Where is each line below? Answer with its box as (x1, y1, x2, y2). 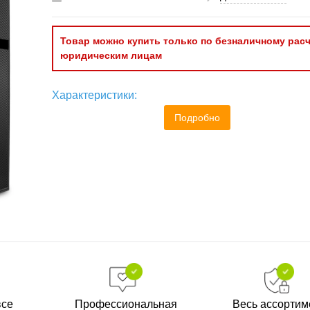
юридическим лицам (60, 50, 162, 61)
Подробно (174, 112, 220, 123)
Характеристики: (51, 89, 137, 101)
